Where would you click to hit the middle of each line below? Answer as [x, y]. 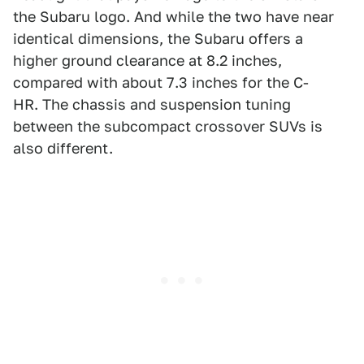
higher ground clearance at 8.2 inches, [147, 60]
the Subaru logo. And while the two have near [173, 16]
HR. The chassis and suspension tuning [152, 104]
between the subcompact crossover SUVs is [168, 126]
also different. [63, 148]
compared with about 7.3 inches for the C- [161, 82]
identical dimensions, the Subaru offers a [158, 38]
